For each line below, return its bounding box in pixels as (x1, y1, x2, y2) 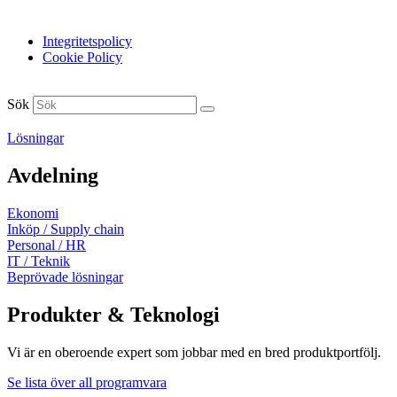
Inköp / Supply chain (7, 222, 124, 237)
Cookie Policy (43, 50, 122, 66)
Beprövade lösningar (7, 269, 123, 285)
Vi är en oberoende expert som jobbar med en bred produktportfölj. (7, 344, 381, 360)
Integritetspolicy (43, 34, 132, 50)
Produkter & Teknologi (7, 303, 220, 326)
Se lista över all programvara (7, 374, 167, 390)
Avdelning (7, 164, 98, 188)
